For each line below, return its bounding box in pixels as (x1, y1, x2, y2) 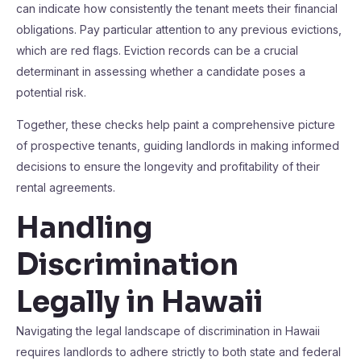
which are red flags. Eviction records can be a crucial (16, 44, 298, 57)
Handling (16, 210, 152, 246)
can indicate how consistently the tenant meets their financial (16, 2, 338, 15)
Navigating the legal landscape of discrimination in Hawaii (16, 324, 320, 338)
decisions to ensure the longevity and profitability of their (16, 160, 320, 173)
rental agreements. (16, 180, 115, 194)
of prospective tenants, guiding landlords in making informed (16, 139, 339, 152)
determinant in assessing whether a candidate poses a (16, 64, 305, 78)
